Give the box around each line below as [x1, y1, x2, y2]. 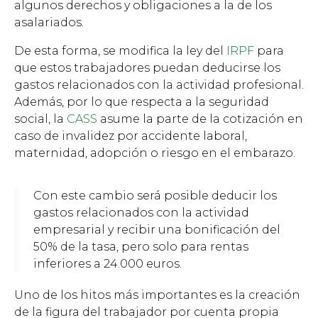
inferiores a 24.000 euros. [33, 257, 182, 271]
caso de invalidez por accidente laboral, [14, 129, 247, 143]
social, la [14, 112, 67, 126]
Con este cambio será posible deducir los [33, 189, 277, 203]
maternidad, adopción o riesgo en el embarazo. [14, 146, 295, 160]
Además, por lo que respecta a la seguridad [14, 95, 269, 109]
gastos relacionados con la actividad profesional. [14, 78, 304, 92]
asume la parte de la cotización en [97, 112, 303, 126]
